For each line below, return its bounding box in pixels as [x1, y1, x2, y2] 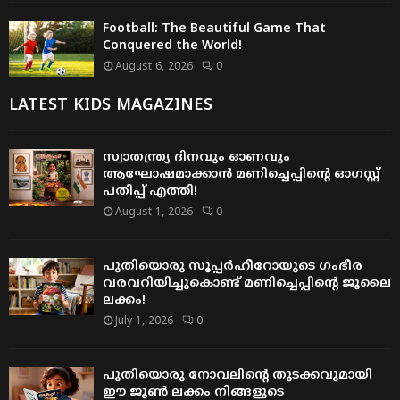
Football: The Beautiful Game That [103, 21, 326, 37]
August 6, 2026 [115, 61, 193, 75]
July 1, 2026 [115, 315, 173, 329]
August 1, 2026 [115, 206, 193, 221]
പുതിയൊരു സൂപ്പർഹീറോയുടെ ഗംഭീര [103, 259, 362, 275]
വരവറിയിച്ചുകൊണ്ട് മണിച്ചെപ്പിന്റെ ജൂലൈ [103, 276, 391, 292]
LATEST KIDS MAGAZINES [9, 96, 212, 117]
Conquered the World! [103, 38, 242, 54]
